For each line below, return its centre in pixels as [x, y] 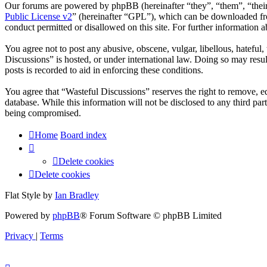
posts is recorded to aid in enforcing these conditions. [104, 70]
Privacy [19, 235]
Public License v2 [38, 16]
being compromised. [43, 113]
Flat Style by [30, 195]
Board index [83, 135]
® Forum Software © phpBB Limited [151, 215]
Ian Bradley [77, 195]
